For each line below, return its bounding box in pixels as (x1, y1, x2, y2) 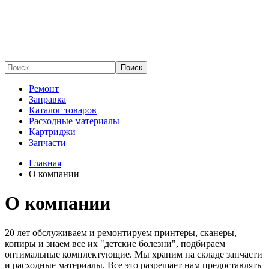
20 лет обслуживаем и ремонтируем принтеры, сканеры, (5, 227, 237, 238)
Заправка (29, 94, 66, 104)
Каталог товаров (29, 105, 97, 115)
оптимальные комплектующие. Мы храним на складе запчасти (5, 249, 262, 259)
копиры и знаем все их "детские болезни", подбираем (5, 238, 225, 249)
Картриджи (29, 127, 76, 137)
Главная (29, 158, 61, 168)
